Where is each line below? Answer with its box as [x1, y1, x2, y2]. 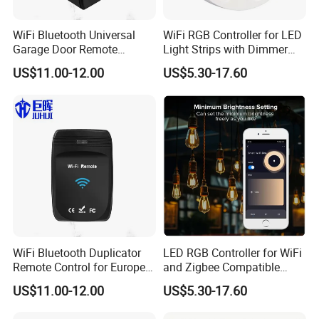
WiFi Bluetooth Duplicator [13, 244, 142, 261]
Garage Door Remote [13, 41, 118, 58]
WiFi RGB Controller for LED [162, 27, 302, 43]
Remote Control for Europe [13, 258, 146, 275]
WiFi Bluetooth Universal [13, 27, 136, 43]
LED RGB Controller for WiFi [162, 244, 302, 261]
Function [162, 56, 207, 72]
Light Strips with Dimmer [162, 41, 288, 58]
